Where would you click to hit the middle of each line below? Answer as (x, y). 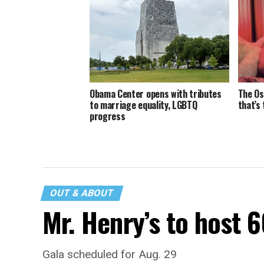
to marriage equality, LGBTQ (143, 105)
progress (108, 116)
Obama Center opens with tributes (156, 94)
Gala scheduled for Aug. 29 (110, 254)
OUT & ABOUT (82, 193)
